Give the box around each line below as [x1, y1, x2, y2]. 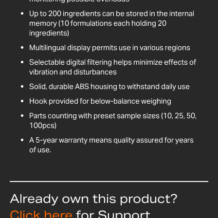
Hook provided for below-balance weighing [29, 96, 171, 106]
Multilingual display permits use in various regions [29, 42, 190, 52]
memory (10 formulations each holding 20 [29, 18, 166, 28]
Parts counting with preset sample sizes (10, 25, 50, [29, 110, 197, 120]
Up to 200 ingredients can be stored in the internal [29, 8, 194, 18]
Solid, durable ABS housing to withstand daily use [29, 81, 190, 91]
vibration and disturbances [29, 67, 117, 76]
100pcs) [29, 120, 56, 130]
